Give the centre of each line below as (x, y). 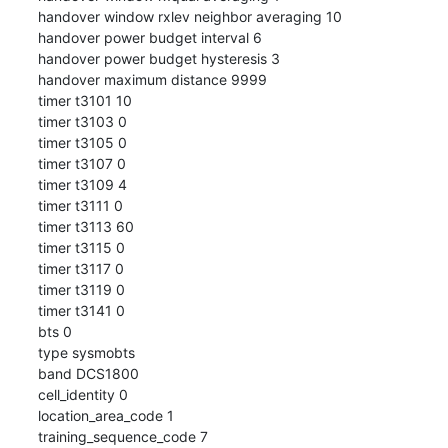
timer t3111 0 (80, 205)
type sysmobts (86, 352)
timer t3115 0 (81, 247)
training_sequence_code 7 (122, 436)
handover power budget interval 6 (149, 37)
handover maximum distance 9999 (152, 79)
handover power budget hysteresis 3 (158, 58)
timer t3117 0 (80, 268)
